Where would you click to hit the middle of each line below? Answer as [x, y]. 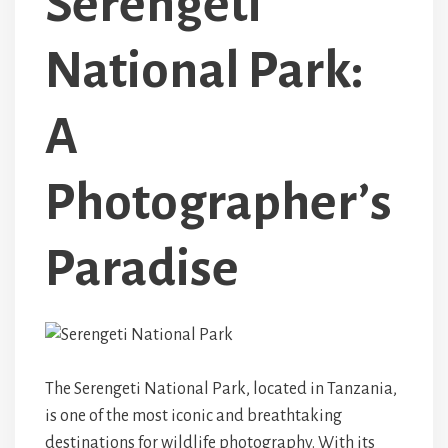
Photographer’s [218, 202]
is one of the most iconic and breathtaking [193, 416]
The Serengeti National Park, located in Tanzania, [221, 389]
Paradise [142, 268]
